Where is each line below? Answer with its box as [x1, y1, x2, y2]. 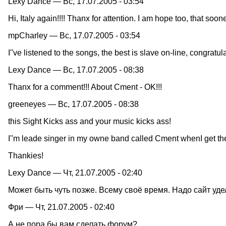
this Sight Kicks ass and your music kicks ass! [8, 117, 171, 126]
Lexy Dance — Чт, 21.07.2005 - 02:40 [8, 168, 142, 177]
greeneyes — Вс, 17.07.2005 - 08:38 [8, 99, 139, 108]
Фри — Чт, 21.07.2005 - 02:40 [8, 202, 115, 211]
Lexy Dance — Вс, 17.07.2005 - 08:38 [8, 65, 144, 74]
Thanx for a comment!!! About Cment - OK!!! [8, 82, 162, 91]
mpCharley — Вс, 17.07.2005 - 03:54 [8, 31, 140, 40]
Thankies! [8, 151, 43, 160]
